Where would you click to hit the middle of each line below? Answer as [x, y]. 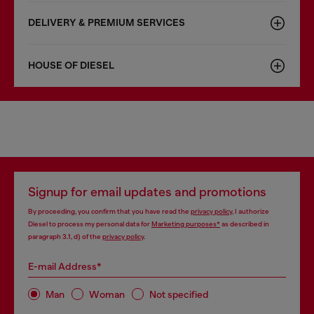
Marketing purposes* [186, 224]
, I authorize [251, 211]
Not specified [179, 294]
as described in [245, 224]
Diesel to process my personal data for [90, 224]
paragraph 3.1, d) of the [65, 237]
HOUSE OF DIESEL [71, 66]
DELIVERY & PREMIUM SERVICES [107, 23]
